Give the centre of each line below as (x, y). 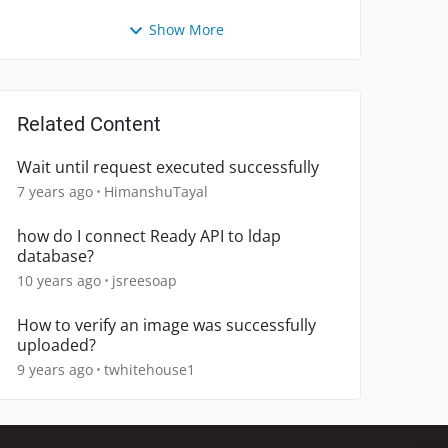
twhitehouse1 (149, 370)
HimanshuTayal (156, 192)
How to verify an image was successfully (166, 325)
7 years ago (55, 192)
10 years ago (59, 281)
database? (55, 256)
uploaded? (56, 345)
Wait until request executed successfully (168, 167)
